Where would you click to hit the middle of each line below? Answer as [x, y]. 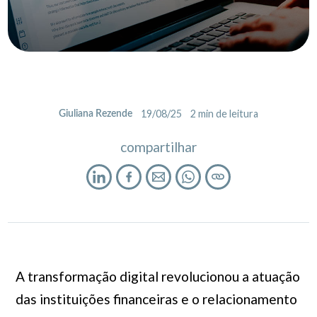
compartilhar [158, 147]
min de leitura [228, 114]
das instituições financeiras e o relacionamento [156, 299]
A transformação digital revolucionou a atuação [157, 276]
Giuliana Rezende [95, 114]
